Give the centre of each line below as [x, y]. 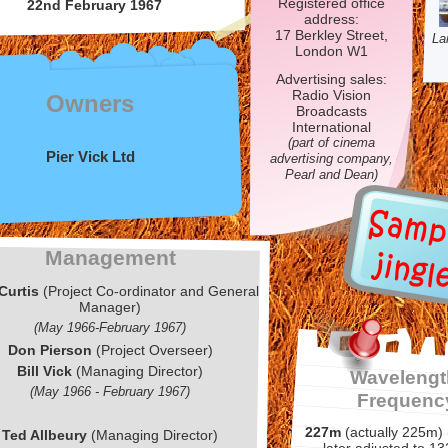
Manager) [110, 307]
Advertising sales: [331, 79]
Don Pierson [49, 349]
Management [110, 258]
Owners [90, 103]
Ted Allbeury [46, 434]
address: [331, 19]
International [331, 127]
